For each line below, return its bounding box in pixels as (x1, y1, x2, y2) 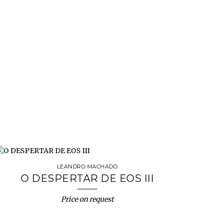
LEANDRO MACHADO (56, 163, 118, 170)
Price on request (61, 195, 113, 204)
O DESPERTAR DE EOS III (21, 172, 154, 184)
